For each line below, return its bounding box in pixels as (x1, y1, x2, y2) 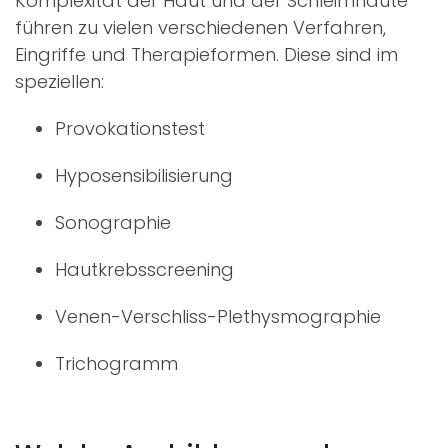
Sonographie (55, 209, 171, 235)
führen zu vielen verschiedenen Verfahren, (15, 14, 386, 40)
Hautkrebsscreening (55, 256, 234, 282)
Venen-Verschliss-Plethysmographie (55, 303, 381, 329)
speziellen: (15, 68, 104, 94)
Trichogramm (55, 350, 178, 376)
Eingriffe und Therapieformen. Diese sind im (15, 41, 398, 67)
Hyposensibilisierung (55, 162, 233, 188)
